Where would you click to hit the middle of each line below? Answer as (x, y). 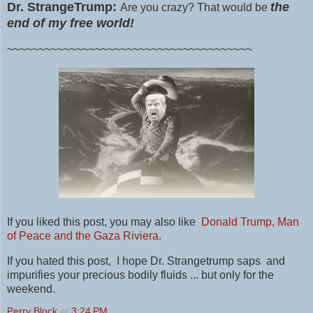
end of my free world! (71, 23)
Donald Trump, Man (249, 221)
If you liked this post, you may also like (103, 221)
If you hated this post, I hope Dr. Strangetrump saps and (146, 261)
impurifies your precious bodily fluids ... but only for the (140, 275)
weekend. (31, 289)
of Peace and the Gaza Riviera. (86, 235)
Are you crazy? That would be (195, 8)
